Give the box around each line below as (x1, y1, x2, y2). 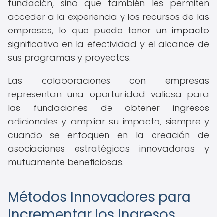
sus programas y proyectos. (8, 51, 131, 63)
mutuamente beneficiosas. (8, 156, 124, 168)
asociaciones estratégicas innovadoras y (8, 142, 209, 155)
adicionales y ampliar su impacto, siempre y (8, 115, 209, 127)
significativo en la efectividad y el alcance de (8, 38, 209, 50)
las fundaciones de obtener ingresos (8, 102, 209, 114)
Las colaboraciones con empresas (8, 75, 209, 87)
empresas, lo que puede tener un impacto (8, 24, 209, 36)
